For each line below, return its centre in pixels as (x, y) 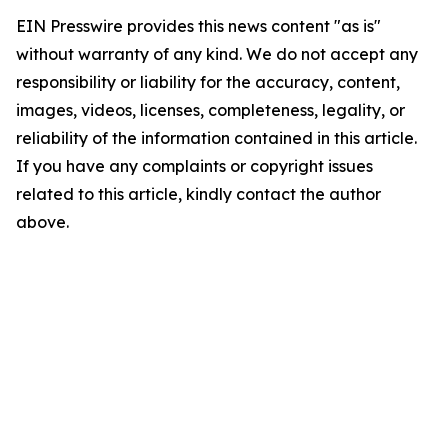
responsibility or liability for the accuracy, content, (208, 82)
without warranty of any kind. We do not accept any (217, 54)
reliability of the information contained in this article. (216, 138)
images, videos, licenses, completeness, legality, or (210, 110)
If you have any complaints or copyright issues (194, 166)
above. (42, 222)
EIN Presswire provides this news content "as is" (198, 26)
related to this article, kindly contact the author (198, 194)
